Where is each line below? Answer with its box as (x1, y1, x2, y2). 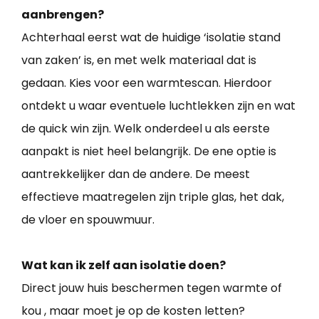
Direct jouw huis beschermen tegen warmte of (21, 279, 282, 296)
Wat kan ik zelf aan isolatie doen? (21, 256, 226, 273)
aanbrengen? (21, 6, 104, 23)
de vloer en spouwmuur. (21, 211, 155, 228)
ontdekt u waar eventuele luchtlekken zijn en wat (21, 97, 296, 114)
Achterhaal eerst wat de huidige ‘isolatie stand (21, 28, 281, 46)
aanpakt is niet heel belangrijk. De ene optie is (21, 142, 276, 159)
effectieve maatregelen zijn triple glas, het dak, (21, 188, 284, 205)
